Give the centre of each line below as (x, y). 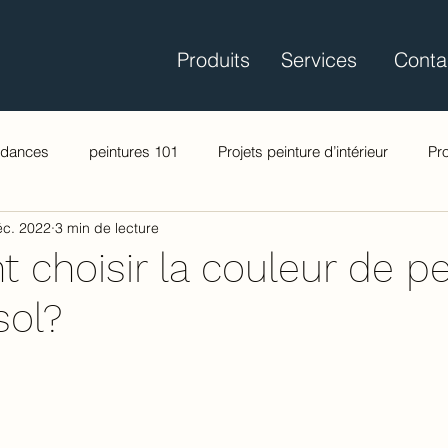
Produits (214, 59)
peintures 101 (133, 151)
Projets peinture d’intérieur (303, 151)
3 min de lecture (107, 227)
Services (319, 59)
